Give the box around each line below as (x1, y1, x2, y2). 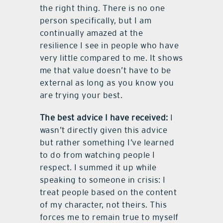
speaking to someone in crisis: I (39, 175, 166, 185)
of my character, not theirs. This (39, 200, 167, 210)
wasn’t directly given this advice (39, 125, 168, 135)
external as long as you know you (39, 78, 174, 88)
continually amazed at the (39, 28, 143, 38)
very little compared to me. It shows (39, 53, 183, 63)
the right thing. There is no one (39, 3, 165, 13)
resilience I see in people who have (39, 40, 179, 51)
